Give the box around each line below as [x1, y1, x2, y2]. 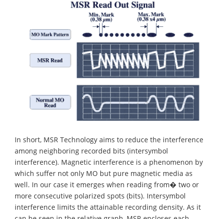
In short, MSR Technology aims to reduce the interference [15, 135, 203, 145]
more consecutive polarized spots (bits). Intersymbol [15, 191, 186, 201]
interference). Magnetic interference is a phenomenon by [15, 157, 203, 167]
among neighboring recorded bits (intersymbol [15, 146, 168, 156]
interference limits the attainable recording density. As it [15, 202, 201, 212]
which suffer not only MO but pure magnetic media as [15, 169, 193, 178]
